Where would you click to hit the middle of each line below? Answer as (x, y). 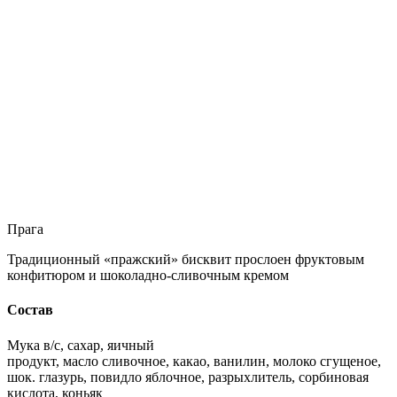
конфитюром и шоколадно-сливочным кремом (148, 276)
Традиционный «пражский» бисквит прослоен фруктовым (186, 260)
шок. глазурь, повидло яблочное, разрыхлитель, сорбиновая (188, 377)
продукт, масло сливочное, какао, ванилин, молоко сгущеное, (194, 361)
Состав (30, 310)
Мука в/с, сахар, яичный (81, 345)
